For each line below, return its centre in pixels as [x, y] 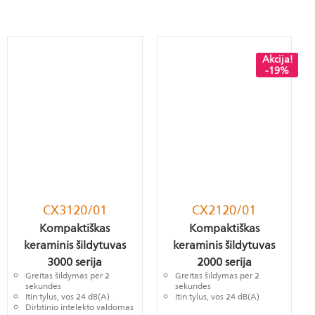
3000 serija [75, 263]
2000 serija [224, 263]
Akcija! [277, 59]
